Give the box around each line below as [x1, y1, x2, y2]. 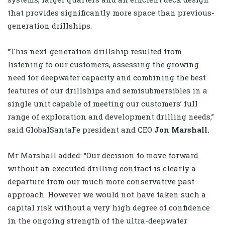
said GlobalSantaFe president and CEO [8, 124, 154, 135]
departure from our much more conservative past [8, 176, 194, 186]
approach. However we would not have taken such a [8, 189, 206, 199]
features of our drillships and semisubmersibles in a [8, 85, 207, 95]
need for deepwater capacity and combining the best [8, 72, 206, 82]
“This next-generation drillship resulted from [8, 46, 182, 56]
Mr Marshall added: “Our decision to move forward [8, 150, 198, 160]
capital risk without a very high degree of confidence [8, 202, 210, 212]
